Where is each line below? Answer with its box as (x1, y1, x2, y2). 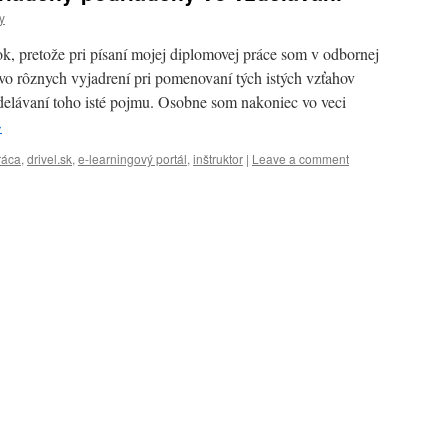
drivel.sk (27, 150, 72, 167)
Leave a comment (252, 150, 349, 167)
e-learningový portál (78, 150, 187, 167)
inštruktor (193, 150, 243, 167)
